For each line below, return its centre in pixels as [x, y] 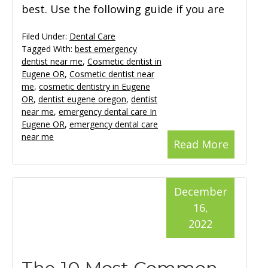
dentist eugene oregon [82, 99]
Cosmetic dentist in [124, 62]
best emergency [106, 49]
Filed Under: [45, 36]
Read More [201, 144]
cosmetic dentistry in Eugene [95, 87]
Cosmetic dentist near [112, 74]
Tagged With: [48, 49]
